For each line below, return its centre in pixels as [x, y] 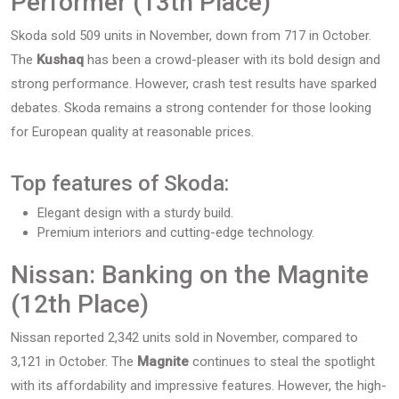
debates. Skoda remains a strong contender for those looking [191, 108]
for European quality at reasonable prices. [132, 132]
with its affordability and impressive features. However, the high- [199, 386]
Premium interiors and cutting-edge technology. [176, 232]
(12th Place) [80, 304]
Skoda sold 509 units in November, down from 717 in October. [191, 36]
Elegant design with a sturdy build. [135, 213]
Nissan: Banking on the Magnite [190, 275]
